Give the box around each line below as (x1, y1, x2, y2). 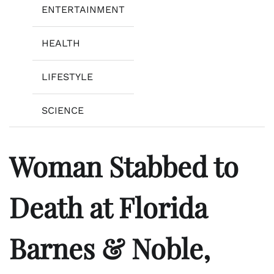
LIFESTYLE (42, 70, 93, 83)
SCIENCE (42, 104, 84, 116)
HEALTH (42, 37, 80, 49)
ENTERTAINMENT (42, 3, 125, 15)
